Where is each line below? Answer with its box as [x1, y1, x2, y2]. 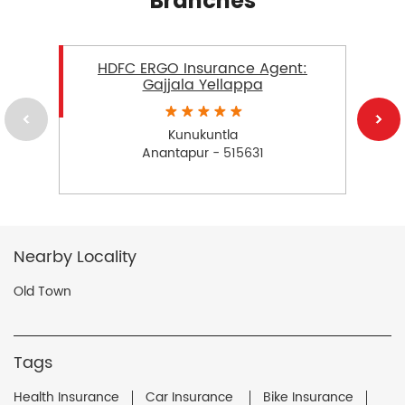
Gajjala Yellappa [142, 72, 263, 97]
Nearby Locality [14, 243, 137, 270]
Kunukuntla [167, 124, 238, 146]
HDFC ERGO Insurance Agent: [98, 56, 307, 80]
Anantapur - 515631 [141, 142, 264, 164]
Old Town [14, 280, 71, 302]
